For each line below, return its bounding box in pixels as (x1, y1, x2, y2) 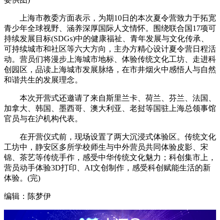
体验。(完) (4, 174, 40, 183)
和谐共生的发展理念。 (4, 76, 82, 84)
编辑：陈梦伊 (4, 192, 51, 201)
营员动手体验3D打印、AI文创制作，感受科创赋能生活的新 (4, 164, 211, 172)
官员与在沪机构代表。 (4, 114, 82, 123)
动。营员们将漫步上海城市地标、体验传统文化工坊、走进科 (4, 55, 216, 64)
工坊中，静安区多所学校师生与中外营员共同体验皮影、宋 (4, 143, 208, 152)
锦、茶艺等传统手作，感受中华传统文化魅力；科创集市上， (4, 153, 216, 162)
